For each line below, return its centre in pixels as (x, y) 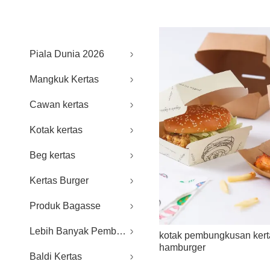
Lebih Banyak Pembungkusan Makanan (73, 231)
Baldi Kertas (56, 257)
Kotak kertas (56, 130)
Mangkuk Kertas (64, 80)
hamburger (182, 248)
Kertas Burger (59, 181)
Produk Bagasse (65, 206)
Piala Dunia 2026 (67, 54)
